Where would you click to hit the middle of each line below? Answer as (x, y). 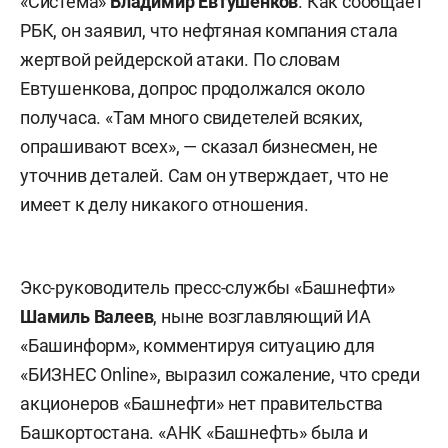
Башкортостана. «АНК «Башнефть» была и (194, 432)
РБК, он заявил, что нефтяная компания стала (209, 30)
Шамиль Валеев (87, 316)
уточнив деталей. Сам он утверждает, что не (204, 175)
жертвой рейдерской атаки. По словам (180, 59)
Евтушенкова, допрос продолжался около (192, 88)
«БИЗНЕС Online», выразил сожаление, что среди (220, 374)
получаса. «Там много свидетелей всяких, (192, 117)
